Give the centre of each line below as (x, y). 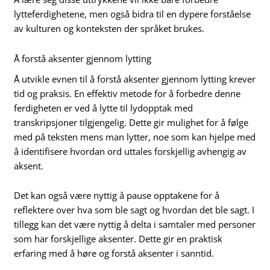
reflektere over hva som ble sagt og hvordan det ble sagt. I (134, 210)
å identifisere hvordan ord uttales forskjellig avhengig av (130, 151)
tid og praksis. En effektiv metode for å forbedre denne (127, 93)
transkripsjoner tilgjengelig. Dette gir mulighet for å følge (131, 122)
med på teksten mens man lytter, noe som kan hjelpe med (135, 137)
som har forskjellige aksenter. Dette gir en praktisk (118, 239)
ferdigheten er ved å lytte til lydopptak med (104, 108)
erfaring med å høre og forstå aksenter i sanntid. (114, 253)
